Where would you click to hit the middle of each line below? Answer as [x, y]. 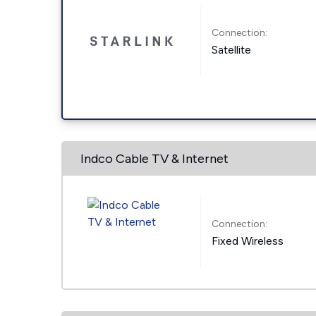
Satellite [232, 49]
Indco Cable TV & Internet [154, 159]
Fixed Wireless [248, 241]
